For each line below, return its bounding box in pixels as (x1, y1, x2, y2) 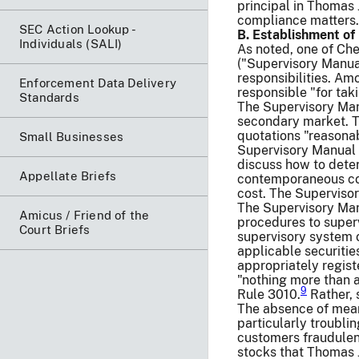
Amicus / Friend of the (19, 208, 150, 222)
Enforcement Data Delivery (19, 75, 176, 90)
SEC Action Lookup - (19, 22, 135, 36)
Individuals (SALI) (19, 36, 123, 50)
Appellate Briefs (19, 168, 117, 183)
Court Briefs (19, 222, 91, 236)
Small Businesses (19, 129, 124, 143)
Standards (19, 90, 79, 104)
